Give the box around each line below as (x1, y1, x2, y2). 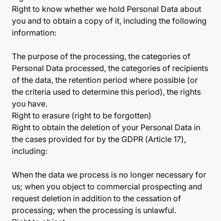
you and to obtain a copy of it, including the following (12, 16, 207, 26)
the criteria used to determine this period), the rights (12, 87, 201, 97)
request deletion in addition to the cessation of (12, 193, 181, 203)
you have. (12, 99, 47, 109)
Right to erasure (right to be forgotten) (12, 110, 151, 120)
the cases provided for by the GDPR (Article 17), (12, 134, 186, 144)
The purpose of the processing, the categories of (12, 51, 190, 61)
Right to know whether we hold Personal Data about (12, 4, 201, 14)
